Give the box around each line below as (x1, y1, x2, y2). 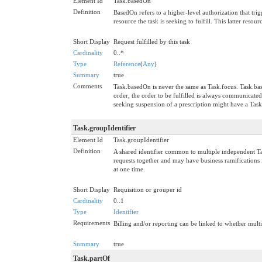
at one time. (113, 165, 145, 173)
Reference (113, 60, 140, 67)
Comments (73, 82, 102, 89)
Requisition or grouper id (113, 185, 182, 193)
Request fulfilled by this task (113, 37, 190, 45)
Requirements (73, 219, 110, 226)
